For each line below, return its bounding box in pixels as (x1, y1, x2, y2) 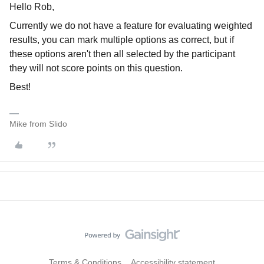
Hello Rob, (9, 2, 54, 12)
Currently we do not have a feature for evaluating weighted (9, 21, 252, 31)
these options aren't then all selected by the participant (9, 49, 235, 59)
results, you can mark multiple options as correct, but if (9, 35, 234, 45)
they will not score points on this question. (9, 63, 183, 73)
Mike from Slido (9, 119, 67, 128)
